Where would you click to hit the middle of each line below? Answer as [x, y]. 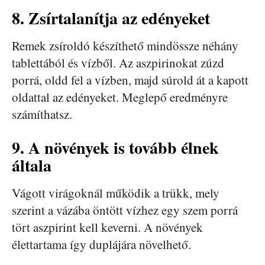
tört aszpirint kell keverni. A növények [107, 227]
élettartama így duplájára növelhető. [101, 244]
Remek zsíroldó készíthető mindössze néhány [125, 45]
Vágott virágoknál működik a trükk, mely [116, 193]
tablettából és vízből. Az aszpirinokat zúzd [118, 62]
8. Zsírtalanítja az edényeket [111, 18]
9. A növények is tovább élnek [115, 147]
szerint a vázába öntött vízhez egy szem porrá [125, 210]
